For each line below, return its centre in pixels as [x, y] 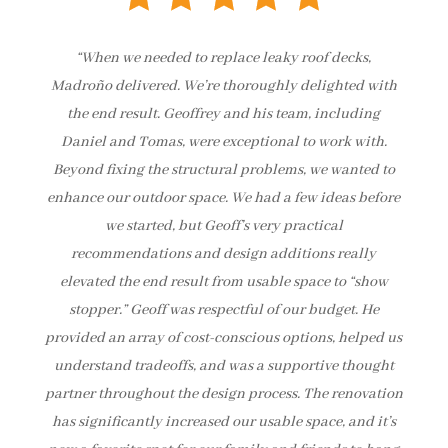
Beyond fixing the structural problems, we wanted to [223, 169]
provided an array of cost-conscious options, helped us [224, 337]
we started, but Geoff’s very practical [223, 225]
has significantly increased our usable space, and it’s [223, 421]
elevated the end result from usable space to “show [223, 281]
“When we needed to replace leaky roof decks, [224, 57]
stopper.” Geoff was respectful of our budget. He [223, 309]
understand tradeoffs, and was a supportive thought [223, 365]
